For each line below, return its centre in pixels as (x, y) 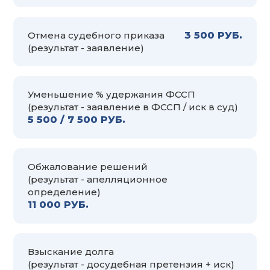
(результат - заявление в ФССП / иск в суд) (133, 107)
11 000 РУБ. (58, 204)
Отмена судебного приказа (96, 35)
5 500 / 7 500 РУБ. (77, 119)
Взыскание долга (71, 251)
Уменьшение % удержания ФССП (111, 94)
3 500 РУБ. (213, 35)
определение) (64, 192)
